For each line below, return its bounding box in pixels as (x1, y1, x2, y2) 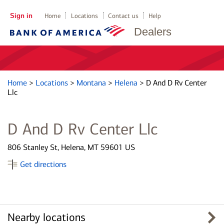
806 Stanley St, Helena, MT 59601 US (7, 142, 135, 152)
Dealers (134, 25, 171, 38)
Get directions (20, 159, 66, 169)
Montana (76, 78, 108, 87)
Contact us (108, 12, 139, 19)
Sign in (9, 12, 32, 19)
